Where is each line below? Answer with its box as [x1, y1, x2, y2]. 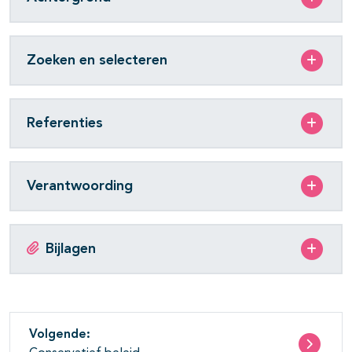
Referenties [27, 115, 103, 130]
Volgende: [29, 328, 90, 342]
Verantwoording [27, 178, 133, 193]
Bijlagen [46, 241, 96, 256]
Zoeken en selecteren [27, 53, 167, 68]
